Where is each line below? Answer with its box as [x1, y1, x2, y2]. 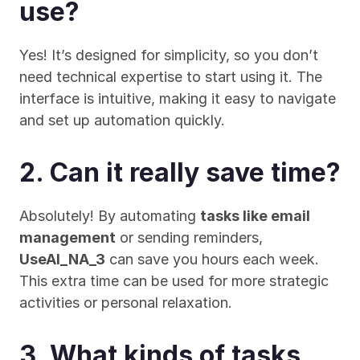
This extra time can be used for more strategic [19, 272, 329, 289]
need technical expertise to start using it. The [19, 68, 322, 85]
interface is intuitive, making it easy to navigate [19, 90, 336, 107]
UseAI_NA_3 [19, 251, 105, 268]
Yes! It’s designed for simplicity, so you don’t [19, 47, 318, 63]
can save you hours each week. [105, 251, 319, 268]
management [19, 229, 116, 246]
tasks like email [200, 207, 310, 224]
